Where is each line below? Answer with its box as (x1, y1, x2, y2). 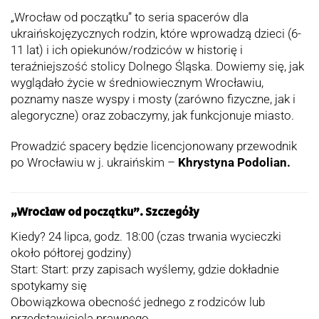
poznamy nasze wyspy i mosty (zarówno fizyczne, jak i (11, 91, 296, 106)
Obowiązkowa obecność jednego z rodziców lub (11, 294, 265, 309)
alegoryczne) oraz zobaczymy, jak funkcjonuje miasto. (11, 108, 294, 122)
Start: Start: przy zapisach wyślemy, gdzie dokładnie (11, 261, 279, 276)
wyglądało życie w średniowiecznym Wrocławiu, (11, 75, 263, 90)
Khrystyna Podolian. (178, 155, 291, 169)
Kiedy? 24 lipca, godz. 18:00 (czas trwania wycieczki (11, 229, 281, 244)
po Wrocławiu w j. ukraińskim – (11, 155, 178, 169)
